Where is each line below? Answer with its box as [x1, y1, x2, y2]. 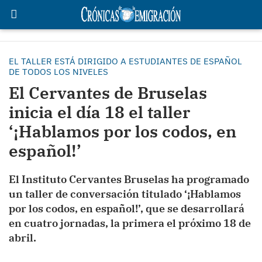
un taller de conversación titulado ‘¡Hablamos [9, 187, 241, 201]
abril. [9, 231, 36, 244]
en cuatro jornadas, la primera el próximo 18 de [9, 216, 251, 230]
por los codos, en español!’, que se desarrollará [9, 202, 244, 215]
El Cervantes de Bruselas [9, 82, 207, 104]
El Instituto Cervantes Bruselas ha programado [9, 173, 249, 186]
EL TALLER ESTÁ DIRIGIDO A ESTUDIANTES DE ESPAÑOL [9, 56, 242, 67]
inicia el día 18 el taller [9, 101, 190, 123]
